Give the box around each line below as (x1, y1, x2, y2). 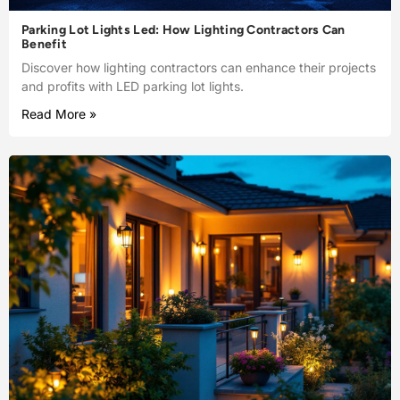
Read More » (21, 105, 96, 121)
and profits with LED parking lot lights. (21, 78, 244, 94)
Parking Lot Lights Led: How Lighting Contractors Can (21, 21, 346, 37)
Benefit (21, 36, 67, 52)
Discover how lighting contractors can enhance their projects (21, 59, 376, 75)
